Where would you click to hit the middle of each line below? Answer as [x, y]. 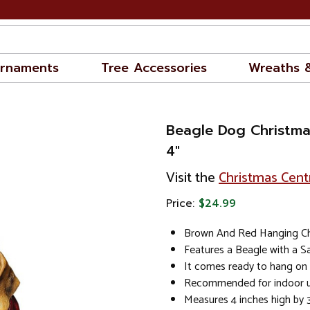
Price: [182, 203]
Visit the [192, 178]
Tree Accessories [154, 68]
